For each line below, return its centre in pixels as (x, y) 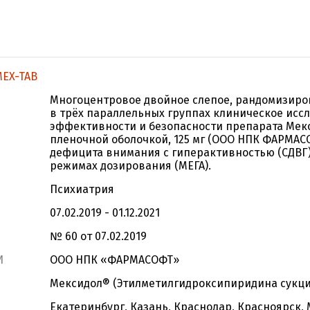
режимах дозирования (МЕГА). (130, 166)
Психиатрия (82, 189)
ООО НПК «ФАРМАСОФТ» (115, 260)
